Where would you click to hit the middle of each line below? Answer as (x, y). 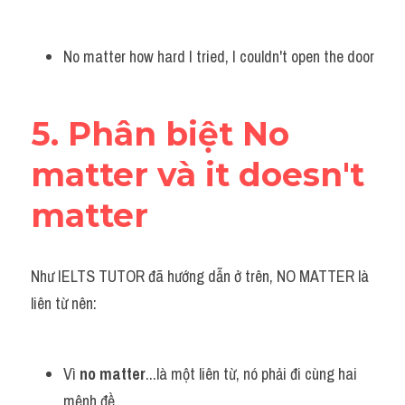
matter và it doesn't (198, 174)
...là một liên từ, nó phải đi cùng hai (251, 374)
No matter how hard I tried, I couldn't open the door (219, 57)
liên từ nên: (64, 303)
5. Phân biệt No (160, 134)
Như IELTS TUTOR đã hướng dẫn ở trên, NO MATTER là (200, 276)
